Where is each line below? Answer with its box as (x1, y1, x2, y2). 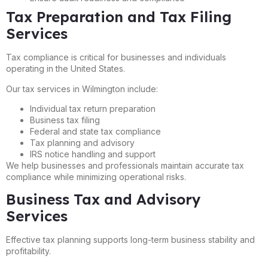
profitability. (6, 246, 51, 257)
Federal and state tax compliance (30, 126, 161, 136)
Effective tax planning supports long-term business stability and (6, 234, 255, 245)
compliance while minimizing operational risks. (6, 171, 186, 182)
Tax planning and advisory (30, 137, 135, 148)
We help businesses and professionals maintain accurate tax (6, 160, 244, 170)
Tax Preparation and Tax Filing (6, 8, 232, 26)
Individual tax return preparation (30, 103, 156, 114)
